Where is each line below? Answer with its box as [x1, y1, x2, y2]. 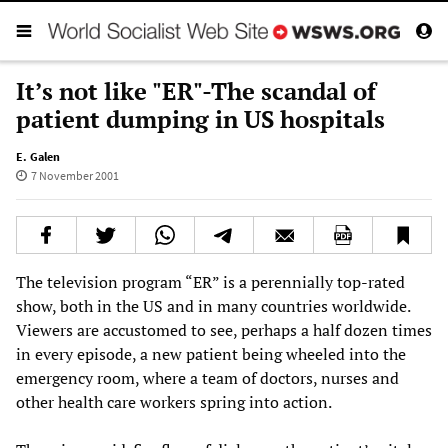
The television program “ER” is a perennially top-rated [16, 270, 405, 293]
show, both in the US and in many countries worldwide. [16, 294, 410, 317]
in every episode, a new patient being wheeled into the [16, 342, 406, 365]
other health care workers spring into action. [16, 390, 332, 413]
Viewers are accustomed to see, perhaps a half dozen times [16, 318, 432, 341]
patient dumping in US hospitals [16, 102, 385, 135]
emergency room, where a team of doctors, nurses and [16, 366, 399, 389]
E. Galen [16, 148, 60, 164]
